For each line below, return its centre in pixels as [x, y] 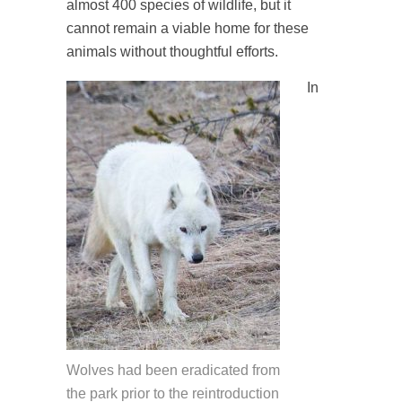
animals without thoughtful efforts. [172, 52]
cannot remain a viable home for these [188, 28]
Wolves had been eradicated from [173, 370]
